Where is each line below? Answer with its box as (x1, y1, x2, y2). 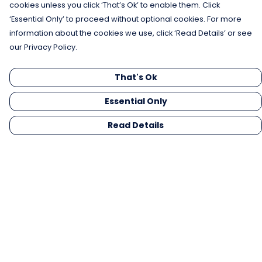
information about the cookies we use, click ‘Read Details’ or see (9, 28, 252, 38)
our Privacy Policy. (9, 42, 77, 52)
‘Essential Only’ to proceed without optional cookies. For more (9, 14, 242, 24)
